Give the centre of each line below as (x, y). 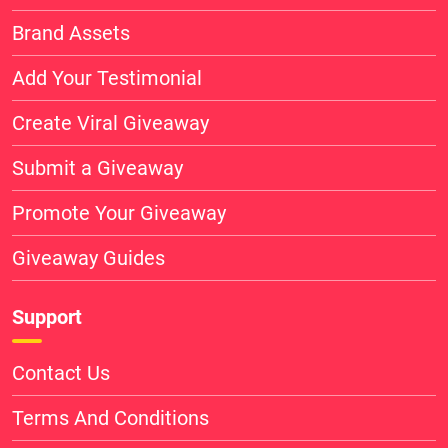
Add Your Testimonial (107, 78)
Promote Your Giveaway (119, 213)
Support (47, 317)
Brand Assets (71, 33)
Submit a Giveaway (97, 168)
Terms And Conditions (110, 418)
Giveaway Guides (88, 258)
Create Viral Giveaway (110, 123)
